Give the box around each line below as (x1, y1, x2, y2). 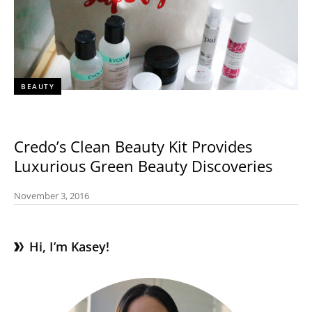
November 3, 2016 (14, 189, 89, 202)
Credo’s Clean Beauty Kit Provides (14, 136, 252, 157)
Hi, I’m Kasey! (29, 237, 109, 255)
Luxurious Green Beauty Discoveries (14, 155, 272, 176)
